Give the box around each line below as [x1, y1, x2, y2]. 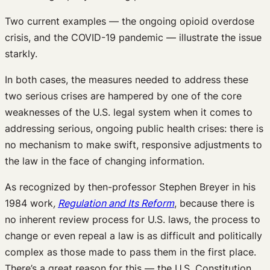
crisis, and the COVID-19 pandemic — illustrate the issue [5, 31, 262, 43]
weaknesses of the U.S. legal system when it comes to [5, 105, 253, 118]
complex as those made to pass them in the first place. [5, 245, 259, 258]
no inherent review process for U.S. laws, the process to [5, 213, 260, 225]
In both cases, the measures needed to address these [5, 73, 248, 86]
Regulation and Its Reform [58, 196, 174, 209]
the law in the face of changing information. [5, 154, 204, 167]
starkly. [5, 47, 37, 60]
